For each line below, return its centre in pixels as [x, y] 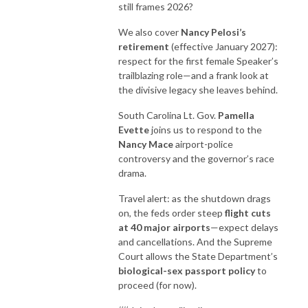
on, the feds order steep [172, 212]
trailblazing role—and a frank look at [194, 75]
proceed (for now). [157, 285]
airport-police [203, 144]
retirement [144, 46]
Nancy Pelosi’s [213, 32]
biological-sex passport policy [187, 270]
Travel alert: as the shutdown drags [195, 198]
